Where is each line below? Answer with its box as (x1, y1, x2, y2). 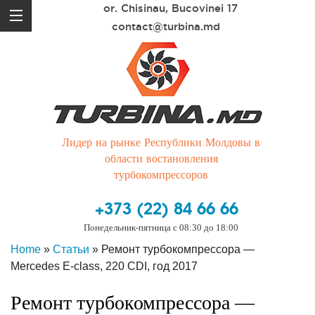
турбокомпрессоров (114, 167, 208, 182)
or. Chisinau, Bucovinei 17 (103, 2, 238, 14)
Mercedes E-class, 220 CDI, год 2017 (11, 260, 198, 272)
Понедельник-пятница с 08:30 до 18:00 (83, 222, 238, 233)
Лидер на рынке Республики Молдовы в (62, 135, 260, 150)
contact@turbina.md (112, 20, 220, 32)
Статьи (53, 243, 89, 255)
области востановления (104, 151, 218, 166)
